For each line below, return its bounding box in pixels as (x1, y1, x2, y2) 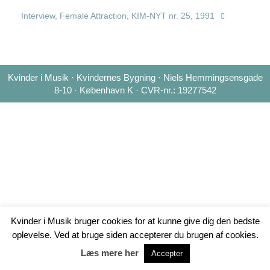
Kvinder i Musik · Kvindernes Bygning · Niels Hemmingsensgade (7, 72, 263, 83)
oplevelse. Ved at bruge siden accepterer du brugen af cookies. (11, 230, 259, 240)
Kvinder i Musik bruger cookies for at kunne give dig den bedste (10, 216, 260, 227)
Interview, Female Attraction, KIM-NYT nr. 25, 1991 (21, 11, 215, 20)
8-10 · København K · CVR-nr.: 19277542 (54, 85, 216, 95)
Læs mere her (80, 248, 139, 258)
